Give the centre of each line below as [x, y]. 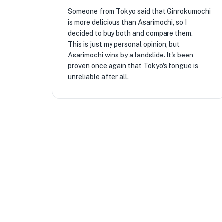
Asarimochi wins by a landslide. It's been [131, 55]
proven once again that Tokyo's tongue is [133, 66]
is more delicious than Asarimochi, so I [127, 22]
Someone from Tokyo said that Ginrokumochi [139, 11]
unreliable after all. [98, 77]
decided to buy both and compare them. [130, 33]
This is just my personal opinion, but [124, 44]
